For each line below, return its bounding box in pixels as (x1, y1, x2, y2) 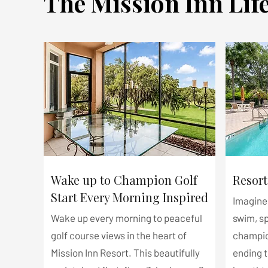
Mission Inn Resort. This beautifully (51, 246, 200, 258)
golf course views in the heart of (51, 229, 187, 241)
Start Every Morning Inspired (51, 189, 208, 205)
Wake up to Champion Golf (51, 172, 197, 188)
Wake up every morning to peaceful (51, 212, 202, 224)
